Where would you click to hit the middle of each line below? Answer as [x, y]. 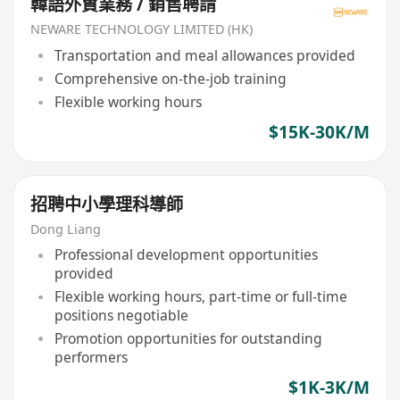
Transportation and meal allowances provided [204, 55]
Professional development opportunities [186, 255]
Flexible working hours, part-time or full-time [200, 297]
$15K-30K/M [319, 133]
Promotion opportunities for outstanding [188, 338]
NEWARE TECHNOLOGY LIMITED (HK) [142, 29]
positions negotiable [121, 316]
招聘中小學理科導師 [107, 205]
